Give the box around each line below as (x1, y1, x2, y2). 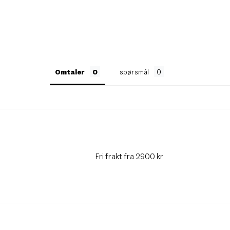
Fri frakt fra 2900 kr (95, 151, 163, 161)
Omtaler (55, 67, 85, 76)
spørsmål (120, 67, 149, 76)
